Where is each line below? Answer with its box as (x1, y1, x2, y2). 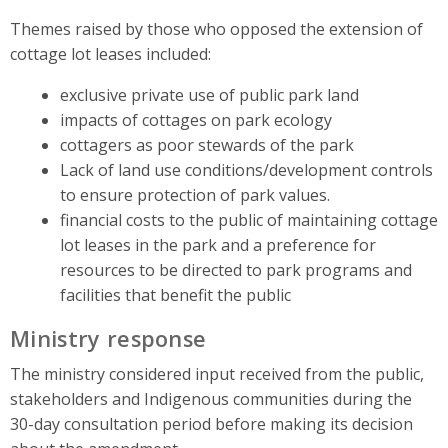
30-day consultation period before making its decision (10, 412, 413, 435)
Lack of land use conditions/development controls (59, 158, 433, 181)
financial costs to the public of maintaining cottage (59, 208, 438, 231)
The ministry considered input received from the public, (10, 362, 424, 385)
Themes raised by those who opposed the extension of (10, 17, 423, 40)
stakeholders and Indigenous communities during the (10, 387, 412, 410)
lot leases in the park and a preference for (59, 233, 376, 256)
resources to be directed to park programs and (59, 258, 412, 281)
